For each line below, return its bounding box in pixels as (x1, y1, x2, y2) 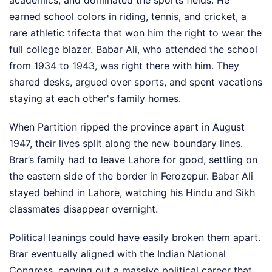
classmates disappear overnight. (9, 202, 158, 215)
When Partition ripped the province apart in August (9, 120, 245, 133)
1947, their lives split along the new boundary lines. (9, 137, 243, 149)
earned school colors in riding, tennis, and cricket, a (9, 10, 246, 22)
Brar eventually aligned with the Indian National (9, 247, 226, 260)
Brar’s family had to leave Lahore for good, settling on (9, 153, 257, 166)
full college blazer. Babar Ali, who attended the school (9, 42, 257, 55)
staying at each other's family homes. (9, 92, 181, 104)
